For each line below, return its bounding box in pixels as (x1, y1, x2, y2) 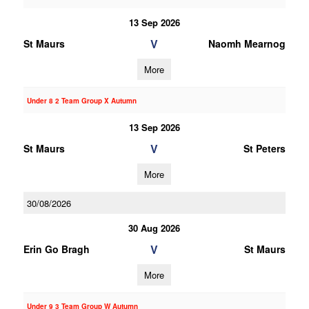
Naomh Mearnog (208, 37, 286, 50)
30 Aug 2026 (128, 221, 181, 235)
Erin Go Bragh (23, 242, 90, 256)
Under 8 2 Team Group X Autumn (26, 96, 137, 106)
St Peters (243, 141, 286, 155)
